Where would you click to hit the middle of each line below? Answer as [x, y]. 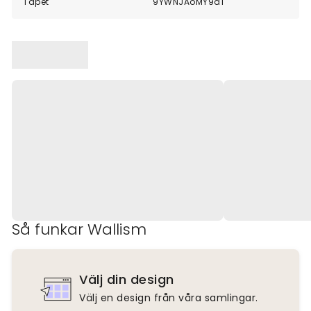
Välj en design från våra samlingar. [169, 298]
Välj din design [127, 280]
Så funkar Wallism [79, 230]
